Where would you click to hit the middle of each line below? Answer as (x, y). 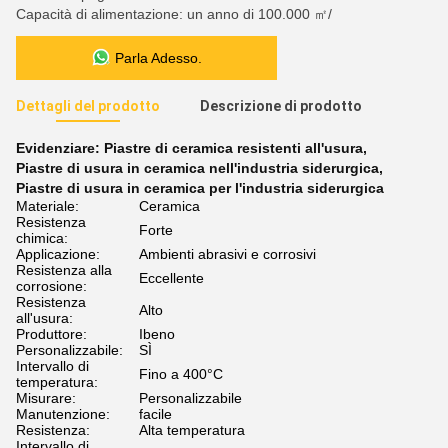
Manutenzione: (63, 414)
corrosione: (51, 286)
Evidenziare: (60, 148)
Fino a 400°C (181, 374)
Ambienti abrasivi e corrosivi (227, 254)
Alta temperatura (192, 430)
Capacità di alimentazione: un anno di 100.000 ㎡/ (174, 14)
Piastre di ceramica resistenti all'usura (233, 148)
